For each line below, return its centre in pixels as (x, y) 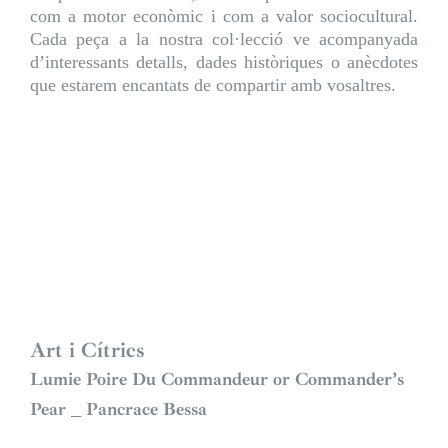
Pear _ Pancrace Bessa (118, 409)
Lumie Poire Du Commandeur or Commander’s (217, 379)
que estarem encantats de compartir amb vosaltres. (213, 85)
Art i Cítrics (87, 350)
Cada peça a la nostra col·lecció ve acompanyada (224, 39)
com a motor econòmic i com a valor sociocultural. (224, 16)
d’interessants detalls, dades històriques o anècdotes (224, 62)
